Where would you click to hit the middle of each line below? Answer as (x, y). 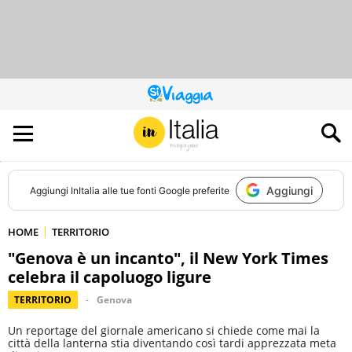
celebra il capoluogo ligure (110, 277)
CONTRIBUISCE (207, 117)
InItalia (85, 190)
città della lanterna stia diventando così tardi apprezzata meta (172, 343)
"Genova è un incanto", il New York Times (168, 258)
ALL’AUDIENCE (204, 126)
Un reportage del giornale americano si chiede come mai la (164, 330)
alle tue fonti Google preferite (164, 190)
